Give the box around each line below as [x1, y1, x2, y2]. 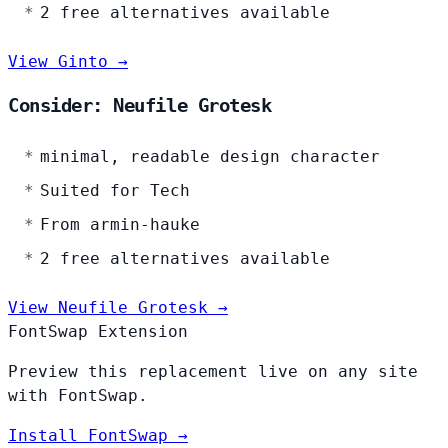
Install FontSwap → [8, 426, 188, 446]
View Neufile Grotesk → [8, 298, 228, 318]
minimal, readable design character [40, 147, 380, 167]
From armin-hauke [40, 215, 200, 235]
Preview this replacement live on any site [8, 362, 418, 382]
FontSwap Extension [8, 322, 188, 342]
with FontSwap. [8, 386, 148, 406]
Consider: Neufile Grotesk [8, 95, 272, 117]
